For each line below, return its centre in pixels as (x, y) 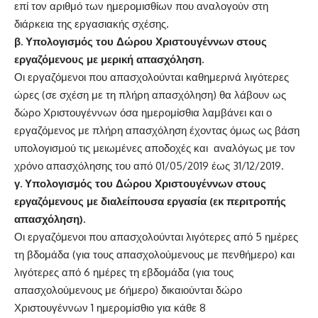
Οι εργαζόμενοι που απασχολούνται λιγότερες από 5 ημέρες (156, 237)
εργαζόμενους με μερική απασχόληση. (109, 60)
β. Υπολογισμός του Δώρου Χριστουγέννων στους (141, 42)
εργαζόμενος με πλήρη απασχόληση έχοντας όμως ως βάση (157, 131)
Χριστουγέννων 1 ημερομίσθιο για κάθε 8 (110, 308)
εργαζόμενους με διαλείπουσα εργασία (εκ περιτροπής (150, 202)
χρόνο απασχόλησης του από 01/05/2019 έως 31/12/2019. (149, 166)
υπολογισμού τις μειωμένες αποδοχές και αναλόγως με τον (155, 148)
